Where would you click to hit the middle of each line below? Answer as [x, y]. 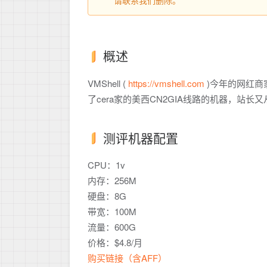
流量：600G [112, 227]
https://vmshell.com [166, 83]
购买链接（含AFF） [127, 258]
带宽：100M [112, 211]
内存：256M [112, 180]
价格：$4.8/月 [115, 242]
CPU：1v [106, 165]
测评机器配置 [141, 137]
